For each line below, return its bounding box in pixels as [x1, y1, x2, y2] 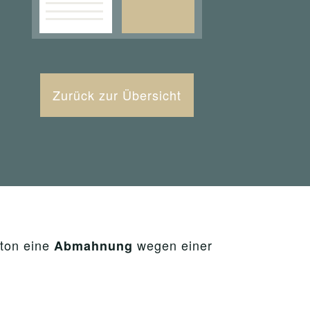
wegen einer [133, 236, 212, 254]
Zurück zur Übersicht [52, 86, 181, 104]
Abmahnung [54, 237, 133, 255]
